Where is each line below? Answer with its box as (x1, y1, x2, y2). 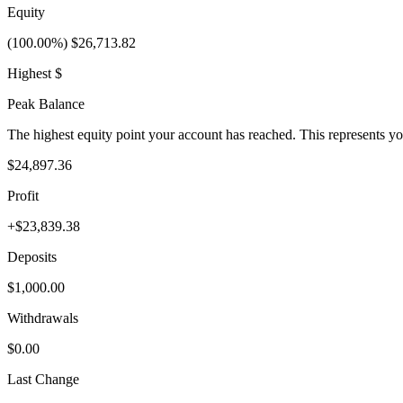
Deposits (7, 249, 57, 265)
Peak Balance (7, 96, 85, 112)
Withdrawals (7, 310, 78, 327)
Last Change (7, 372, 79, 388)
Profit (7, 188, 39, 204)
